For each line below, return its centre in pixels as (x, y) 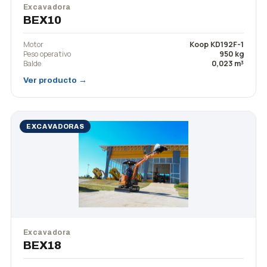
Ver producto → (55, 80)
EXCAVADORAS (55, 126)
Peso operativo (47, 54)
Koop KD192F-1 (217, 44)
